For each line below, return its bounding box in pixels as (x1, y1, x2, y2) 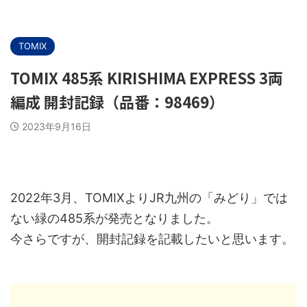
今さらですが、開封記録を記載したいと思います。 (10, 232, 294, 246)
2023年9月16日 (22, 121, 91, 132)
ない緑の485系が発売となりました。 (10, 211, 219, 225)
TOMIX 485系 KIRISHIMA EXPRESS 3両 (10, 66, 283, 88)
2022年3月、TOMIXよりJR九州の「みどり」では (10, 191, 288, 205)
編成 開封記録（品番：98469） (10, 90, 224, 112)
